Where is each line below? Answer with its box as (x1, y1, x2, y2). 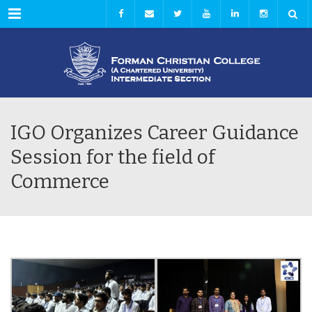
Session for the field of (10, 146, 215, 169)
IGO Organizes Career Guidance (10, 121, 299, 144)
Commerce (10, 170, 109, 193)
